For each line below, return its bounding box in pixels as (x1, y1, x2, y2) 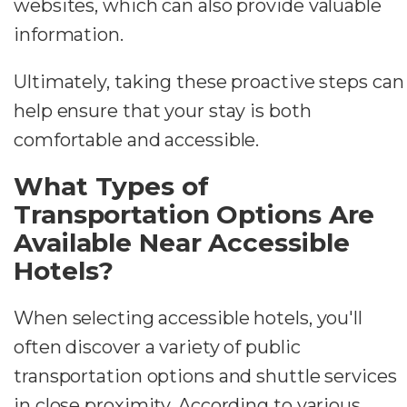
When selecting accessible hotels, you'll (14, 307, 362, 330)
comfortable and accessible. (14, 129, 260, 152)
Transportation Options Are (14, 199, 375, 231)
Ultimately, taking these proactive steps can (14, 71, 404, 94)
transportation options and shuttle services (14, 365, 397, 388)
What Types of (14, 171, 209, 203)
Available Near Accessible (14, 227, 350, 259)
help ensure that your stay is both (14, 100, 312, 123)
